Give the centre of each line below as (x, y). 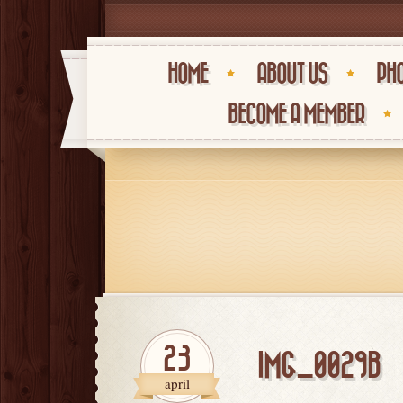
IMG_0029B (319, 366)
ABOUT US (292, 74)
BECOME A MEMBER (296, 115)
